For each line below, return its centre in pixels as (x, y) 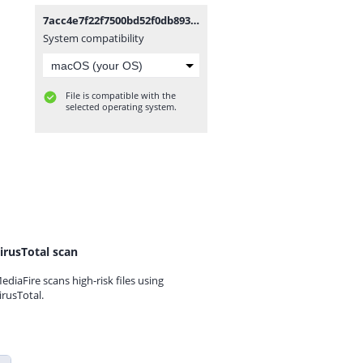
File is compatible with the (121, 95)
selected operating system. (121, 107)
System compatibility (94, 38)
